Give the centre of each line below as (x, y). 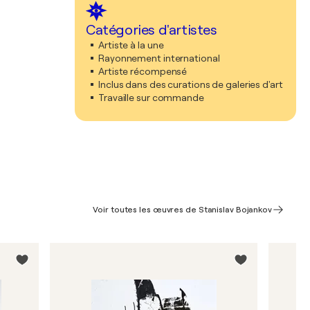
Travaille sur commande (151, 98)
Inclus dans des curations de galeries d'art (191, 84)
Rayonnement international (159, 58)
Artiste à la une (131, 45)
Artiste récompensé (143, 71)
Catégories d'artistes (152, 30)
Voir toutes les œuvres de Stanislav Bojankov (182, 210)
